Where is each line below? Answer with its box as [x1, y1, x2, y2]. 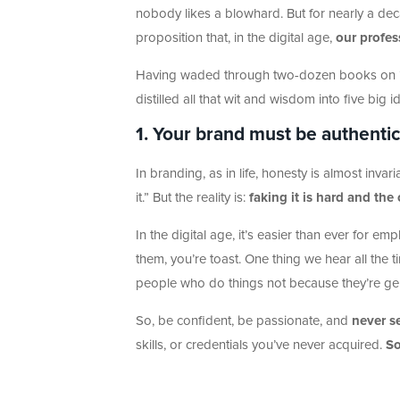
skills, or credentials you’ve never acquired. [136, 338, 386, 353]
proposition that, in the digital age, [136, 31, 336, 46]
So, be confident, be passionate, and [136, 314, 352, 329]
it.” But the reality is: [136, 191, 249, 205]
